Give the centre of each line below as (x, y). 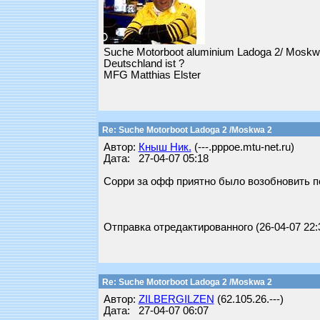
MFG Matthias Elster (152, 75)
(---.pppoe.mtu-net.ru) (242, 147)
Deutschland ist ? (144, 64)
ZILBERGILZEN (176, 299)
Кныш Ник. (165, 147)
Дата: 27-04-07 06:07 (156, 311)
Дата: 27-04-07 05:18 (156, 159)
